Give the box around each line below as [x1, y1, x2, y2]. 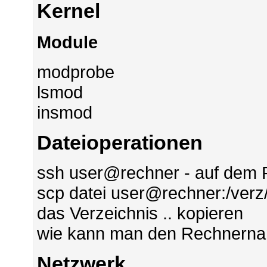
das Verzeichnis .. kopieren [37, 203, 244, 223]
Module [37, 32, 98, 52]
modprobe [37, 62, 115, 82]
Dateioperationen [37, 131, 203, 154]
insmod [37, 103, 93, 123]
